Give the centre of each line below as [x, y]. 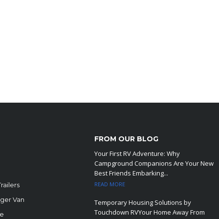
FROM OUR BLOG [127, 139]
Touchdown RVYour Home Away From [150, 212]
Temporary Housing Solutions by [143, 202]
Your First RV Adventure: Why [137, 153]
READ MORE [110, 184]
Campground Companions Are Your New [154, 163]
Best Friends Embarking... [131, 173]
